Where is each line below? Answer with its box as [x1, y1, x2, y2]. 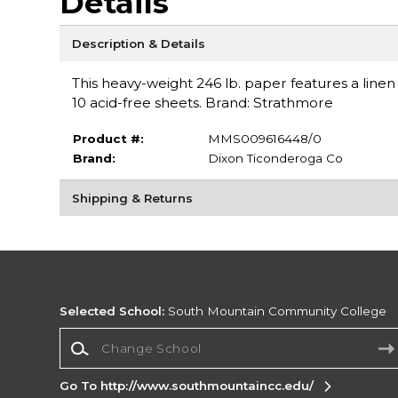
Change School [59, 328, 153, 343]
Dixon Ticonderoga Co [207, 150, 343, 165]
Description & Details [71, 36, 205, 51]
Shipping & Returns [71, 190, 193, 205]
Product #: [72, 131, 144, 146]
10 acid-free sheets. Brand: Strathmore [71, 93, 333, 111]
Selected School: [60, 304, 165, 319]
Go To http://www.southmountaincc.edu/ [60, 378, 314, 394]
